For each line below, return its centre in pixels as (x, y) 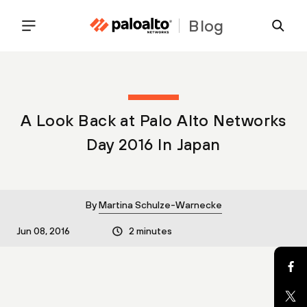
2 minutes (151, 231)
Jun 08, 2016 (44, 231)
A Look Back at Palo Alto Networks (153, 120)
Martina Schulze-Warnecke (160, 205)
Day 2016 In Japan (153, 144)
